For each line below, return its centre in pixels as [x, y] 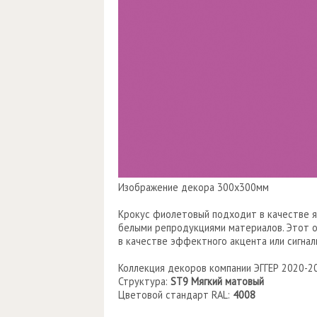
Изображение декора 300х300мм [194, 187]
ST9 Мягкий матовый [217, 281]
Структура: [144, 281]
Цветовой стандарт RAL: [175, 295]
